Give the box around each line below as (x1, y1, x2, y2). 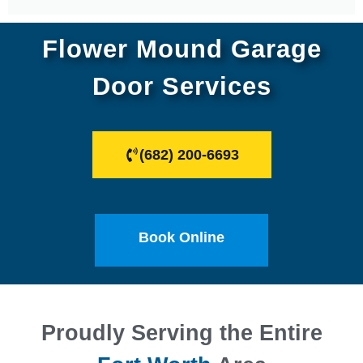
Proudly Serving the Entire (41, 320, 322, 345)
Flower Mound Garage (41, 34, 322, 63)
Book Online (139, 228, 224, 246)
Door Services (92, 71, 271, 100)
